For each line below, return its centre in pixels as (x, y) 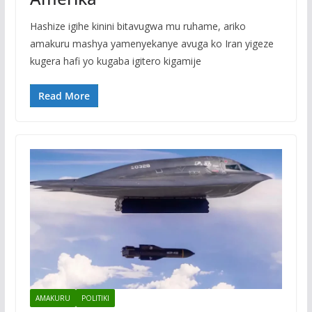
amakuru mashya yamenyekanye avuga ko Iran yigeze (151, 43)
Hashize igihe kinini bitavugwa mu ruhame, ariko (138, 26)
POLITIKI (95, 298)
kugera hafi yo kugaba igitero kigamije (115, 61)
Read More (64, 95)
